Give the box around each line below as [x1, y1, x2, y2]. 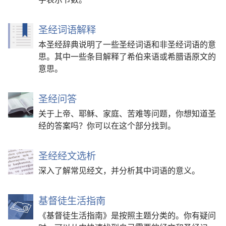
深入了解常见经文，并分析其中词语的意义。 [38, 163, 200, 176]
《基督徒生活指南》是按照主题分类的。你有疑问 [38, 208, 216, 221]
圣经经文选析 [38, 148, 96, 162]
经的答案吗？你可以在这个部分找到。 [38, 119, 176, 131]
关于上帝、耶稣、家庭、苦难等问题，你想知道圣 [38, 106, 216, 119]
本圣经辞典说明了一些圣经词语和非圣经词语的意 [38, 37, 216, 50]
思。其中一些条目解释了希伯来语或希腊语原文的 [38, 49, 216, 62]
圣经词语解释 [38, 22, 96, 36]
